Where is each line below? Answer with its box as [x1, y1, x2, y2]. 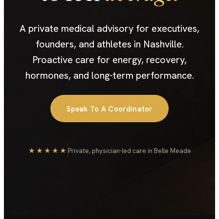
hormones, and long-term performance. [25, 69, 194, 82]
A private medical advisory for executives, [20, 22, 199, 35]
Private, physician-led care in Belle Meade [67, 146, 191, 155]
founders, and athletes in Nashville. [35, 38, 184, 50]
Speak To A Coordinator [66, 104, 153, 113]
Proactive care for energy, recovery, [32, 53, 187, 66]
